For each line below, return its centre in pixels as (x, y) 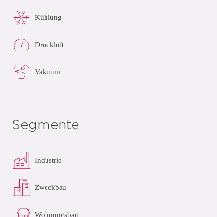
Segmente (45, 125)
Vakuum (47, 71)
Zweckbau (51, 187)
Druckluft (49, 44)
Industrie (48, 160)
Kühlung (48, 17)
